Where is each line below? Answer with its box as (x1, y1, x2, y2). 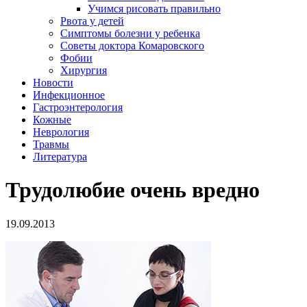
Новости (33, 77, 73, 88)
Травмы (33, 138, 69, 150)
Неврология (33, 126, 89, 138)
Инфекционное (33, 89, 105, 101)
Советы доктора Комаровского (60, 40, 204, 51)
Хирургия (60, 64, 107, 76)
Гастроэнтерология (33, 101, 123, 113)
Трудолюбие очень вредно (5, 177, 260, 203)
